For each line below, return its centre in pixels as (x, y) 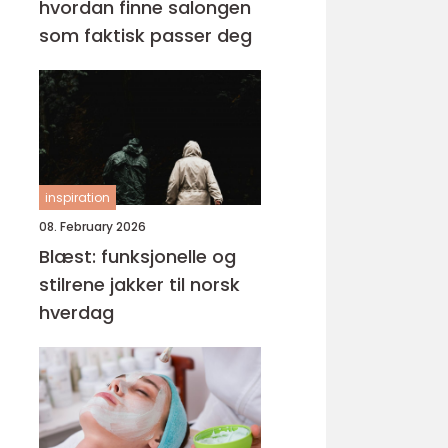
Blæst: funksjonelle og (137, 256)
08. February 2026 (92, 226)
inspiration (77, 197)
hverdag (76, 312)
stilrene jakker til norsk (139, 284)
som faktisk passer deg (145, 35)
